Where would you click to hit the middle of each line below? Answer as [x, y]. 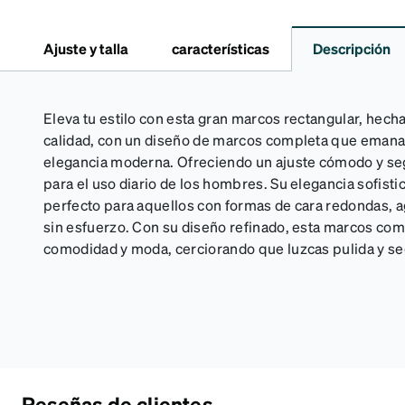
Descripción [352, 48]
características [221, 48]
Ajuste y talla [86, 48]
